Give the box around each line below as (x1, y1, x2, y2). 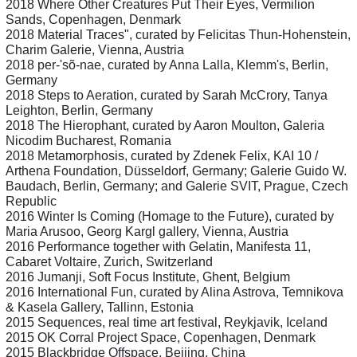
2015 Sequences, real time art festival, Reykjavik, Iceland (6, 316, 328, 330)
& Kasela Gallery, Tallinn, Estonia (6, 300, 194, 315)
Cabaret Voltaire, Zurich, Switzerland (6, 255, 213, 269)
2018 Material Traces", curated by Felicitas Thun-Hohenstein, (6, 28, 351, 42)
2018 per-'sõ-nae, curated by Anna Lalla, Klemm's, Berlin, (6, 58, 328, 73)
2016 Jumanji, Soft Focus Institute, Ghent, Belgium (6, 270, 290, 284)
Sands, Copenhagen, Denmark (6, 13, 181, 27)
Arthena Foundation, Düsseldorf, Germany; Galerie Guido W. (6, 164, 347, 178)
